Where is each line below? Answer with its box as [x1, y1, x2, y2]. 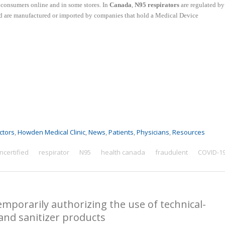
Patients [108, 128, 134, 137]
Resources [172, 128, 205, 137]
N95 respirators [135, 1, 179, 9]
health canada [100, 148, 145, 157]
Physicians [137, 128, 169, 137]
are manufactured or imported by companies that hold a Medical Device [4, 12, 198, 20]
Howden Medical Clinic [18, 128, 85, 137]
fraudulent [155, 148, 188, 157]
